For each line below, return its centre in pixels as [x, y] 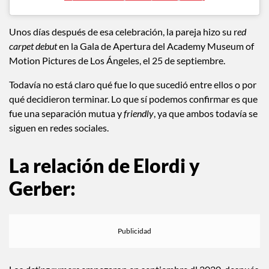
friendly [139, 126]
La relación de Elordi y [104, 178]
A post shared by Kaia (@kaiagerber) [134, 9]
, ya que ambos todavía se [206, 126]
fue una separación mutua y [66, 126]
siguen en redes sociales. [59, 141]
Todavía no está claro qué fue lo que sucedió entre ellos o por [133, 97]
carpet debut [33, 59]
